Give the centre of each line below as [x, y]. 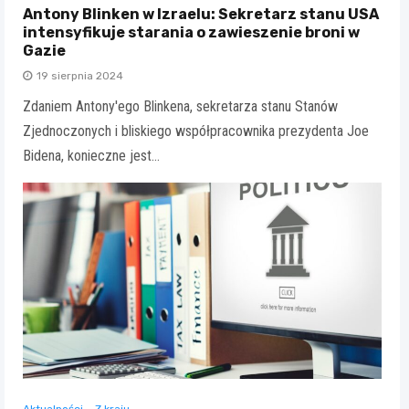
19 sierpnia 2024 [80, 76]
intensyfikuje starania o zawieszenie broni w [191, 33]
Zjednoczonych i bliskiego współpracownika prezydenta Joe [196, 131]
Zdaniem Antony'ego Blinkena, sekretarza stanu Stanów [180, 107]
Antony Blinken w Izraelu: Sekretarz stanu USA [201, 15]
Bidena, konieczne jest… [91, 156]
